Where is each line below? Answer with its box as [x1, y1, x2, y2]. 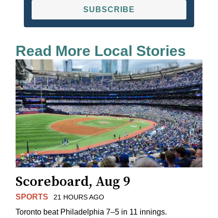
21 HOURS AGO [53, 193, 104, 201]
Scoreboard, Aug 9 [16, 173, 130, 190]
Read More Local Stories [16, 43, 186, 59]
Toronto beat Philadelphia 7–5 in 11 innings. [16, 207, 167, 216]
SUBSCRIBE [83, 5, 135, 14]
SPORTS [16, 192, 48, 201]
